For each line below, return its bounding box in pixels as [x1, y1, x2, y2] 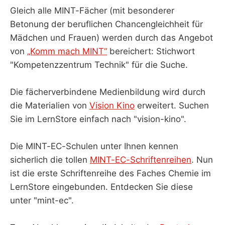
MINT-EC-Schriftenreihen [90, 155, 191, 165]
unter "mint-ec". [10, 195, 74, 206]
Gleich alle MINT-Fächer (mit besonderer [10, 5, 174, 16]
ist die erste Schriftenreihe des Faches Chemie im [10, 168, 211, 179]
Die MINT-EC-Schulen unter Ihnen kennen [10, 141, 178, 152]
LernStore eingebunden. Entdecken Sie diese [10, 182, 193, 192]
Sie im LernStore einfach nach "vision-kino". [10, 114, 186, 125]
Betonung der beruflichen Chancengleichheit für [10, 19, 203, 29]
